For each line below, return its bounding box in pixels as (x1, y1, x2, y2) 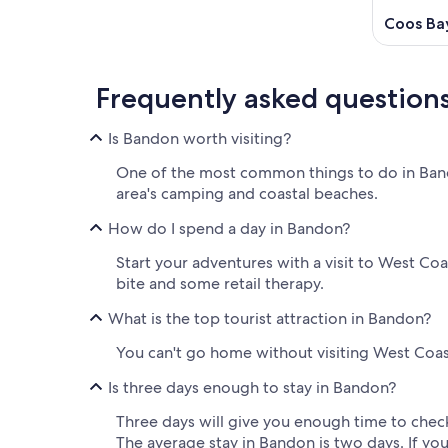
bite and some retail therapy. (116, 273, 324, 295)
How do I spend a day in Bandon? (108, 217, 350, 239)
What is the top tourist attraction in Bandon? (108, 307, 431, 329)
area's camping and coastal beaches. (116, 183, 378, 205)
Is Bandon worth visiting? (108, 127, 291, 149)
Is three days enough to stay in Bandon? (108, 376, 396, 398)
